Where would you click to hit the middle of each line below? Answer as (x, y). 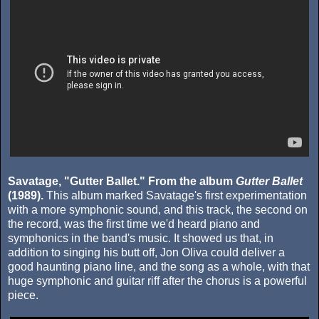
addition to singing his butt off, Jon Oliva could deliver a (146, 253)
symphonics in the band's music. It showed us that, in (141, 239)
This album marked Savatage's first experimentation (175, 196)
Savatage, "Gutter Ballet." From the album (120, 182)
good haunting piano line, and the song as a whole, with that (159, 267)
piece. (23, 296)
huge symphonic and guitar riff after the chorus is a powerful (157, 281)
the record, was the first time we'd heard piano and (134, 224)
